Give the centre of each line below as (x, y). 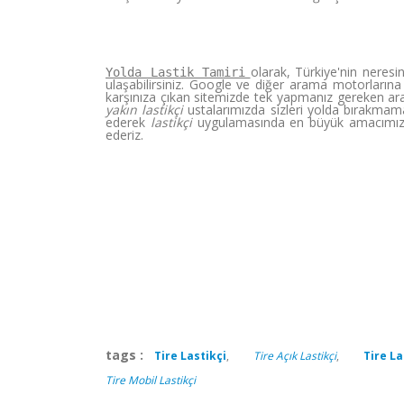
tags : (130, 355)
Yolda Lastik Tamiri (175, 72)
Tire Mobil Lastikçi (151, 380)
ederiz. (124, 135)
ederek (128, 122)
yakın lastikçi (145, 110)
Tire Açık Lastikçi (295, 356)
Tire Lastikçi (190, 356)
